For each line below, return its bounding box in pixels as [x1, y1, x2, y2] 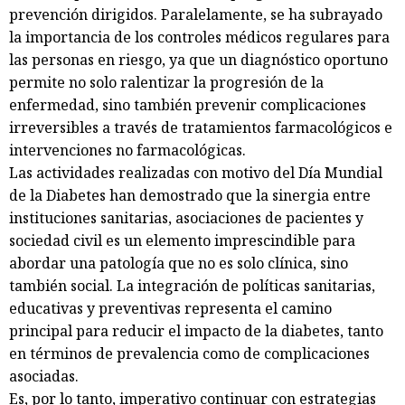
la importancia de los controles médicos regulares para [9, 26, 390, 47]
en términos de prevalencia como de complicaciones [9, 343, 370, 363]
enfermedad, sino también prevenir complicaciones [9, 94, 366, 115]
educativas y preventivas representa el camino [9, 297, 332, 318]
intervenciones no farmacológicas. [9, 139, 246, 160]
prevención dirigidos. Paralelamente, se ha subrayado [9, 4, 382, 24]
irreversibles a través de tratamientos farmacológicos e [9, 117, 392, 137]
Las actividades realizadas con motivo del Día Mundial [9, 162, 382, 183]
